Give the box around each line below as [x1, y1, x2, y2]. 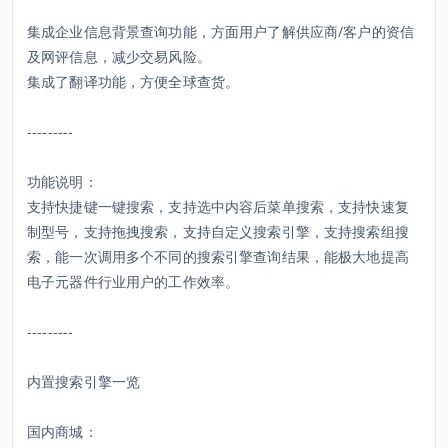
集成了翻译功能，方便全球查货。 [27, 72, 240, 91]
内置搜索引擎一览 [27, 372, 141, 391]
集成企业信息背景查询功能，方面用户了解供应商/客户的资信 [27, 22, 414, 41]
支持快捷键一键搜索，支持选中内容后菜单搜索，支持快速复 [27, 197, 409, 216]
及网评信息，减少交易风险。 [27, 47, 211, 66]
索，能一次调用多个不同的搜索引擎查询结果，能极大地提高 [27, 247, 409, 266]
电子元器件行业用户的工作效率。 [27, 272, 240, 291]
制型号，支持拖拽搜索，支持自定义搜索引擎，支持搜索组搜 [27, 222, 409, 241]
